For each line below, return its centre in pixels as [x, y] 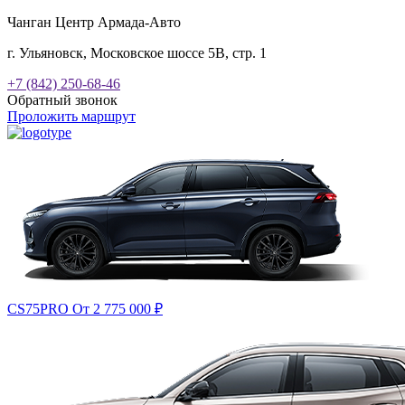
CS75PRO [40, 309]
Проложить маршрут [71, 116]
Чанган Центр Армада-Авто [94, 22]
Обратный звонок [62, 100]
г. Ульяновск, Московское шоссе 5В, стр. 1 [137, 53]
